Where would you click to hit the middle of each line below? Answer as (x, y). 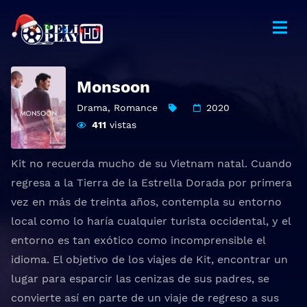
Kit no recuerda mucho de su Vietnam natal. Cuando (151, 163)
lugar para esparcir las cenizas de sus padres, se (140, 279)
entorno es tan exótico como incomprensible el (138, 240)
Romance (136, 108)
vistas (121, 125)
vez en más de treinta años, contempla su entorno (146, 202)
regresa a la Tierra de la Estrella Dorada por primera (151, 183)
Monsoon (113, 87)
